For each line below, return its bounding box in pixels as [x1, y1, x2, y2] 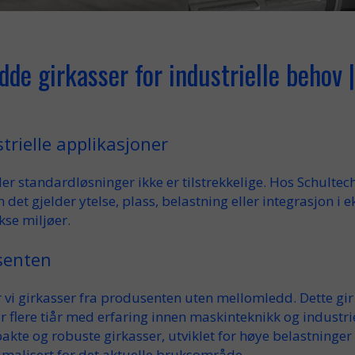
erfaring [97, 307, 148, 326]
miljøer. [19, 211, 71, 229]
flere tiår [10, 307, 63, 326]
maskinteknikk [189, 307, 281, 326]
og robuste [29, 326, 104, 345]
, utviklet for [162, 326, 239, 345]
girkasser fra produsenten [18, 288, 181, 307]
